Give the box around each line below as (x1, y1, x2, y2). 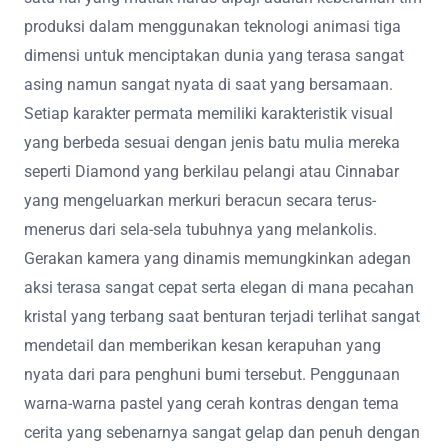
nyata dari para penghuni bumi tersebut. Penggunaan (24, 365, 400, 385)
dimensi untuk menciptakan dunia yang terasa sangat (24, 46, 404, 66)
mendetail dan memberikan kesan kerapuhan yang (24, 336, 381, 356)
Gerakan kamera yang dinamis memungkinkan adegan (24, 249, 411, 269)
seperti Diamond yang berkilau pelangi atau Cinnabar (24, 162, 399, 182)
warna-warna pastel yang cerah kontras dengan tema (24, 394, 399, 414)
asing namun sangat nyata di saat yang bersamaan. (24, 75, 393, 95)
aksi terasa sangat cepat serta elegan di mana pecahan (24, 278, 414, 298)
